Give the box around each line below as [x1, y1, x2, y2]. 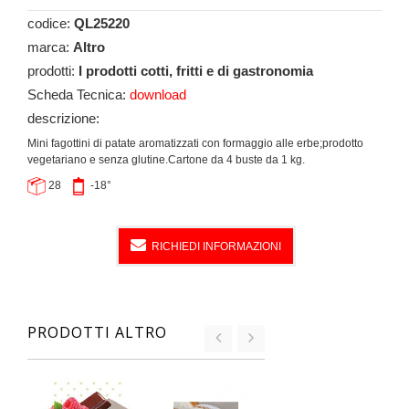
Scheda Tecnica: [27, 87, 130, 103]
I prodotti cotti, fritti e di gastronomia [79, 63, 313, 79]
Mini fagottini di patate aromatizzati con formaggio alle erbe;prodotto [27, 137, 363, 151]
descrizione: [27, 110, 100, 127]
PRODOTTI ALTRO [27, 322, 167, 343]
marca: [27, 39, 73, 56]
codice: [27, 16, 74, 32]
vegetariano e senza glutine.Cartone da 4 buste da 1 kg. [27, 153, 305, 167]
